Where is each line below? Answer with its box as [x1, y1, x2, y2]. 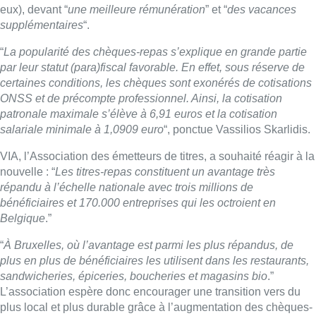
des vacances [227, 4, 296, 16]
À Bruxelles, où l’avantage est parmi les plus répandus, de [4, 239, 293, 252]
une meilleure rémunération [68, 4, 205, 16]
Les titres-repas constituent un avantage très [55, 166, 275, 178]
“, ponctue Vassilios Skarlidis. [164, 123, 310, 136]
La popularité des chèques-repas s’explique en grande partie [4, 46, 307, 59]
